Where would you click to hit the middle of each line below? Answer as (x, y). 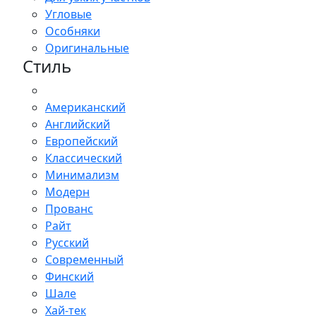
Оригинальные (87, 48)
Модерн (67, 192)
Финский (69, 277)
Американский (85, 108)
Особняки (73, 31)
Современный (84, 260)
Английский (78, 124)
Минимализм (82, 175)
